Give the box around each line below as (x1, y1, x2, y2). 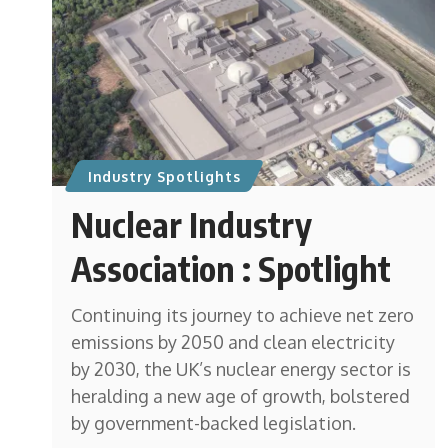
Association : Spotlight (71, 247, 392, 290)
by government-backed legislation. (71, 412, 357, 435)
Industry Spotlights (87, 167, 241, 185)
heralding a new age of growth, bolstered (71, 385, 411, 408)
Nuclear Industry (71, 203, 313, 246)
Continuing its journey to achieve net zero (71, 304, 415, 327)
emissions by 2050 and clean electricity (71, 331, 396, 354)
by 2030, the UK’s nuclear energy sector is (71, 358, 412, 381)
